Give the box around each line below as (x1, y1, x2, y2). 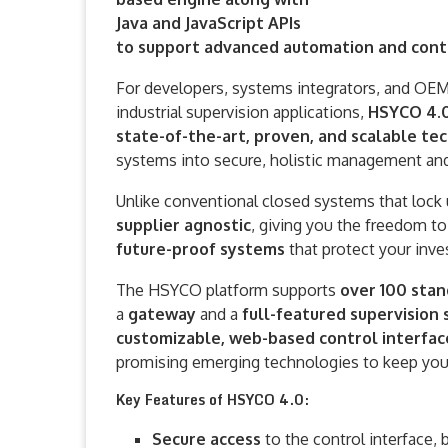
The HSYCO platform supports (116, 280, 340, 300)
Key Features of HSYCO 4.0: (116, 388, 309, 411)
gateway (128, 304, 200, 324)
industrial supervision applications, (116, 102, 368, 122)
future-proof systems (116, 239, 289, 259)
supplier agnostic (116, 215, 251, 235)
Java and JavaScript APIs (116, 13, 301, 33)
